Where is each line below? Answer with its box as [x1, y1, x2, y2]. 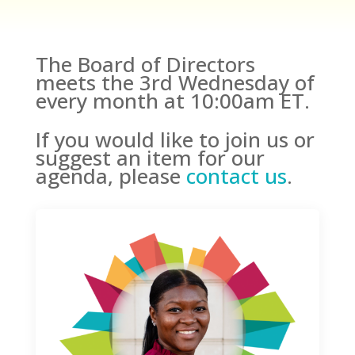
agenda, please [35, 162, 186, 190]
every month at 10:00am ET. [35, 86, 310, 115]
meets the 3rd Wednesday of [35, 68, 315, 97]
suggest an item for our [35, 143, 265, 172]
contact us [185, 162, 287, 190]
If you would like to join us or [35, 125, 315, 154]
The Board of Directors [35, 50, 255, 78]
